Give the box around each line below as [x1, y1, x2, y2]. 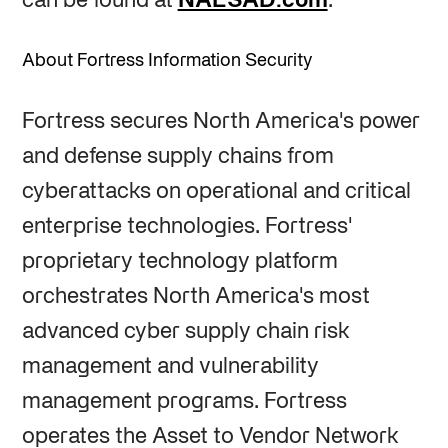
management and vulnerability [21, 356, 319, 377]
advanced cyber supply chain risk [21, 321, 350, 342]
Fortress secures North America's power [21, 111, 420, 132]
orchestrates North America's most [21, 286, 370, 307]
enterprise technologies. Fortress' [21, 216, 352, 237]
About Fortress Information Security [21, 52, 312, 70]
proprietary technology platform [21, 251, 338, 272]
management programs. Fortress [21, 391, 347, 412]
